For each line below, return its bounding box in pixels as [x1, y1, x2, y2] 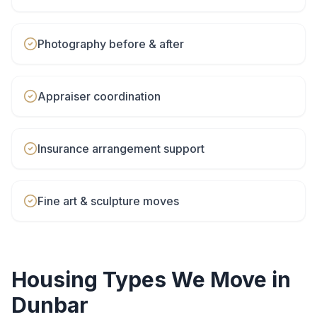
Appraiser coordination [38, 89, 161, 103]
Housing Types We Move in [11, 267, 291, 292]
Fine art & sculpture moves [38, 194, 179, 208]
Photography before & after [38, 37, 184, 51]
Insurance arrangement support [38, 142, 204, 156]
